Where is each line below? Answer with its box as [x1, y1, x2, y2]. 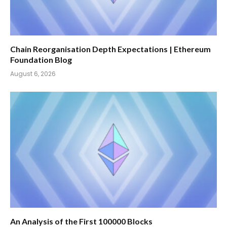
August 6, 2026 [10, 69, 56, 78]
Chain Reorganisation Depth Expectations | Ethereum [10, 44, 211, 54]
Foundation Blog [10, 54, 72, 64]
